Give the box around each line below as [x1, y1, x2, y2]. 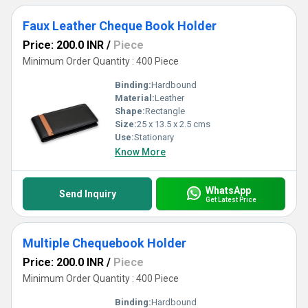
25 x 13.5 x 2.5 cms [137, 119, 210, 129]
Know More [115, 146, 166, 157]
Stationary [134, 132, 174, 142]
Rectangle [145, 106, 185, 116]
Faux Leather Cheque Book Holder [23, 19, 217, 33]
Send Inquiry [58, 188, 116, 199]
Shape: [115, 106, 145, 116]
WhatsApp [205, 184, 251, 196]
